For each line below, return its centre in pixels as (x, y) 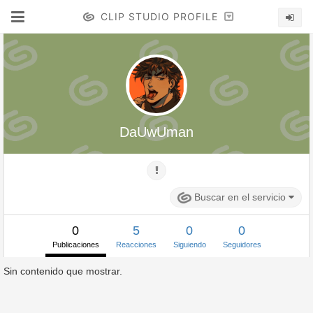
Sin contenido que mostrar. (63, 271)
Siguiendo (189, 245)
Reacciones (136, 245)
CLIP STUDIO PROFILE (159, 16)
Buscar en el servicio (241, 197)
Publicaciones (75, 245)
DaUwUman (156, 132)
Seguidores (242, 245)
